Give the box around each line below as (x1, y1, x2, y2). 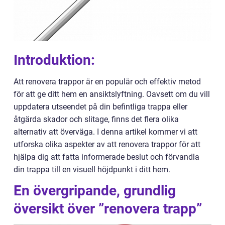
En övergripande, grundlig (14, 182, 176, 199)
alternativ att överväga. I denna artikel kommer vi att (14, 127, 197, 137)
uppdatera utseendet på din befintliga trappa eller (14, 102, 187, 111)
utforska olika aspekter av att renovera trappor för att (14, 140, 200, 149)
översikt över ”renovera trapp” (14, 200, 202, 217)
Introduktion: (14, 52, 95, 68)
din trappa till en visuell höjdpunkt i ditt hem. (14, 165, 170, 174)
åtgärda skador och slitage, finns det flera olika (14, 115, 179, 124)
